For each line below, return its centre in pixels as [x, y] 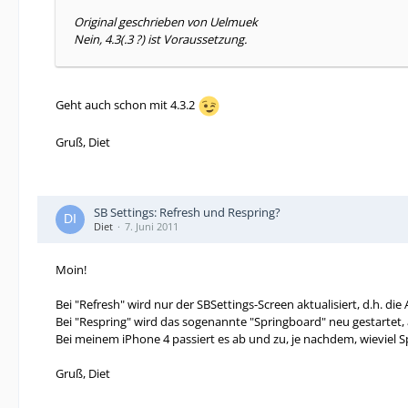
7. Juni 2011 [152, 226]
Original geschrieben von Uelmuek [166, 22]
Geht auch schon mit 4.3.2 [127, 104]
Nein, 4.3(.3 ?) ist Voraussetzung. [160, 39]
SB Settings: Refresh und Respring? [187, 212]
